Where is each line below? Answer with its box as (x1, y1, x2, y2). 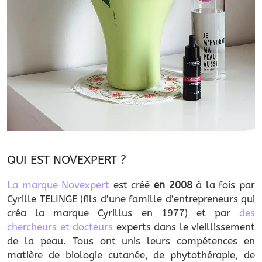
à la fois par (192, 178, 256, 191)
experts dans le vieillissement (113, 220, 255, 233)
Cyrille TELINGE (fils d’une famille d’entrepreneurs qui (7, 192, 255, 205)
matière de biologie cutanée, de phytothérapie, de (7, 249, 255, 261)
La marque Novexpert (7, 178, 110, 191)
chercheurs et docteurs (7, 220, 113, 233)
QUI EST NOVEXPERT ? (7, 153, 126, 167)
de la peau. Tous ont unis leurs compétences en (7, 235, 255, 247)
